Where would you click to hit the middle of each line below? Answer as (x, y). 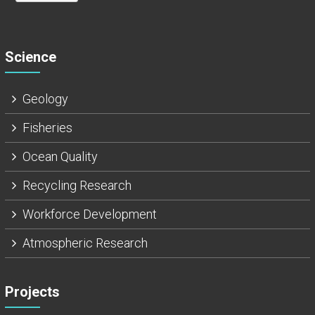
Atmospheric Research (85, 243)
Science (30, 57)
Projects (32, 292)
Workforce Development (89, 214)
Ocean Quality (60, 157)
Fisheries (47, 128)
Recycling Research (77, 186)
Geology (45, 99)
